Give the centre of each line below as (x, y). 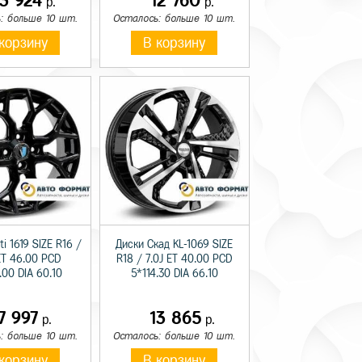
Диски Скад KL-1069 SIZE (175, 245)
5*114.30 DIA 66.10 (174, 274)
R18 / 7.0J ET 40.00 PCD (175, 259)
